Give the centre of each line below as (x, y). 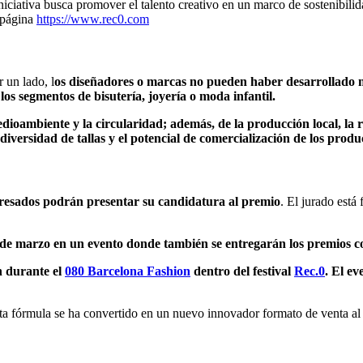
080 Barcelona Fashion (128, 271)
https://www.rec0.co (88, 19)
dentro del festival (242, 271)
